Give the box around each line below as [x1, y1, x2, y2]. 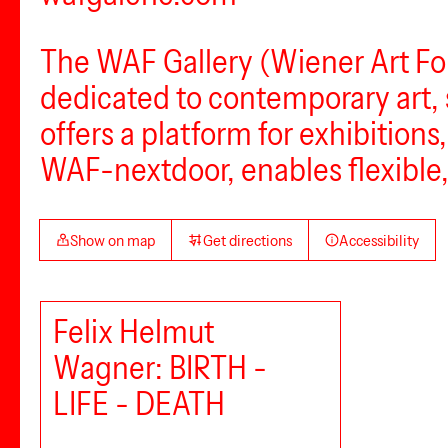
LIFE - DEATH [53, 384, 225, 423]
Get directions [202, 230, 292, 250]
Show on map [70, 230, 156, 250]
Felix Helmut [53, 312, 214, 351]
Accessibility [339, 230, 420, 250]
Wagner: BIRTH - [53, 348, 267, 387]
